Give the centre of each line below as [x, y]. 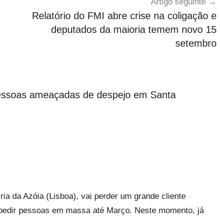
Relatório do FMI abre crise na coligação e [124, 15]
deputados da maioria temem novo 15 [134, 29]
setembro [196, 43]
